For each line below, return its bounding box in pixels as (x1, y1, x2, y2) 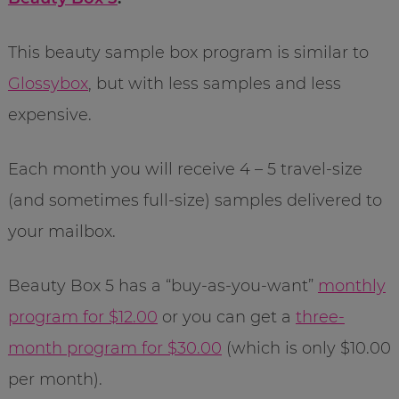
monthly (317, 275, 386, 296)
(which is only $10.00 (221, 338, 391, 358)
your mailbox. (7, 221, 116, 241)
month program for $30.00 (7, 338, 222, 358)
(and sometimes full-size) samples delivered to (7, 190, 382, 210)
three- (295, 306, 345, 327)
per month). (7, 369, 102, 389)
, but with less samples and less (87, 73, 341, 94)
